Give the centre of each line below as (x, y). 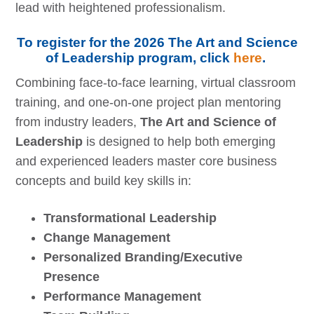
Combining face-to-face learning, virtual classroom (156, 83)
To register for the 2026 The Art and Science (157, 42)
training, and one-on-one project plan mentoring (149, 102)
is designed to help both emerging (179, 142)
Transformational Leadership (130, 218)
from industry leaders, (78, 122)
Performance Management (123, 296)
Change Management (107, 238)
